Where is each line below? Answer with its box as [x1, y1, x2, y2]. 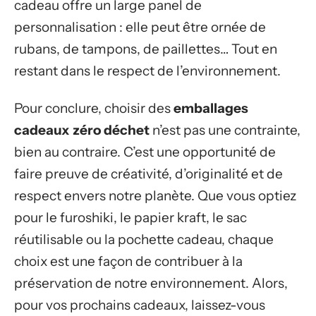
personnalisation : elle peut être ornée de [14, 18, 266, 35]
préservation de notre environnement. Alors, [14, 275, 288, 292]
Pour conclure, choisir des [14, 100, 174, 117]
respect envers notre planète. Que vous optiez [14, 188, 296, 205]
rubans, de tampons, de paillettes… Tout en [14, 40, 277, 57]
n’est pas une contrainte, [150, 122, 300, 139]
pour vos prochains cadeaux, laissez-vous [14, 297, 265, 314]
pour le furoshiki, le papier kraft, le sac [14, 209, 247, 226]
